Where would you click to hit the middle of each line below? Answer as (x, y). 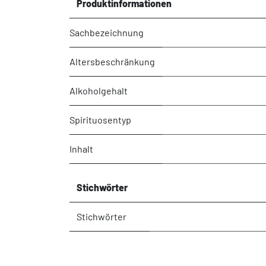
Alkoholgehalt (99, 90)
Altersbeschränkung (112, 61)
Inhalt (81, 148)
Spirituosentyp (100, 119)
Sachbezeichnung (107, 32)
